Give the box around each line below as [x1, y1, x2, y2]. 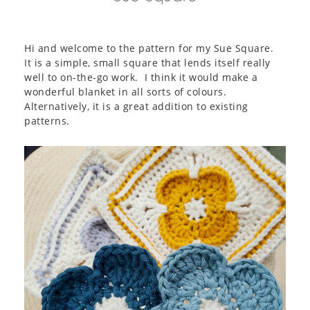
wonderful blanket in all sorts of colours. [24, 85, 230, 98]
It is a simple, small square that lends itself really [24, 56, 271, 69]
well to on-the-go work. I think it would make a [24, 71, 257, 84]
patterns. [24, 114, 70, 127]
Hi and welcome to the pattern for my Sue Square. [24, 42, 277, 55]
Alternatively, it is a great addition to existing [24, 100, 248, 113]
